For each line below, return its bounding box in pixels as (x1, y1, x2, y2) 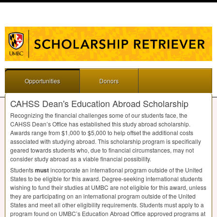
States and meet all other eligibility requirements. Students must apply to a (10, 201, 204, 209)
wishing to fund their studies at (10, 183, 91, 192)
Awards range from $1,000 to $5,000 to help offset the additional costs (10, 128, 193, 137)
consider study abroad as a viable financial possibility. (10, 155, 151, 163)
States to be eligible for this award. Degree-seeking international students (10, 174, 202, 183)
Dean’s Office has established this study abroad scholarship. (31, 120, 190, 128)
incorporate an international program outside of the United (49, 166, 202, 174)
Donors (99, 77, 119, 85)
